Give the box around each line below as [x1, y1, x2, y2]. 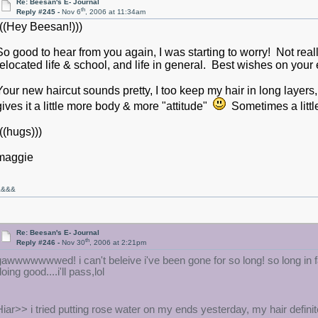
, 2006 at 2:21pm [89, 238, 147, 247]
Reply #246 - [16, 238, 62, 247]
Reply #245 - [16, 8, 62, 16]
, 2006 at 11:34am [85, 8, 146, 16]
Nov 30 [62, 238, 86, 247]
